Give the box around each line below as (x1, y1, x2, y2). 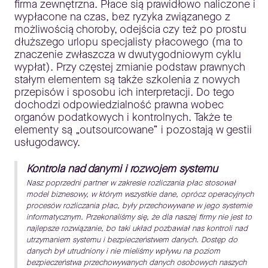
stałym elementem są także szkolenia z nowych (14, 72, 240, 87)
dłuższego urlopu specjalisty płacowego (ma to (14, 35, 243, 50)
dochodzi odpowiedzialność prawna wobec (14, 98, 224, 112)
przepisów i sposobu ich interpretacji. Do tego (14, 85, 234, 100)
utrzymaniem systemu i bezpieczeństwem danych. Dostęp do (26, 234, 237, 245)
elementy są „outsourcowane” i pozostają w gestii (14, 123, 252, 138)
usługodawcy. (14, 135, 80, 150)
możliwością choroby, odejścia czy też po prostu (14, 22, 246, 37)
